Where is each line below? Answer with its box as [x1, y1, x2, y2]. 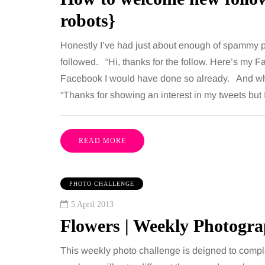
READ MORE [79, 136, 126, 145]
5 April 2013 [71, 199, 114, 209]
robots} [60, 10, 115, 30]
